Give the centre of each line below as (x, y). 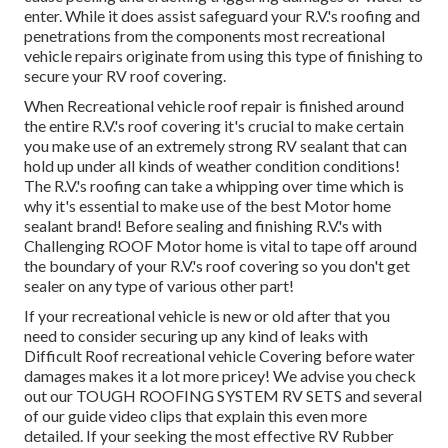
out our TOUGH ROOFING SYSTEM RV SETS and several (223, 396)
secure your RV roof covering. (125, 76)
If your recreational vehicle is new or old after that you (207, 316)
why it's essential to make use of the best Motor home (207, 206)
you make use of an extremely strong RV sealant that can (215, 146)
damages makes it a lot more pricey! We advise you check (220, 376)
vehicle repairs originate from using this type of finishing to (223, 56)
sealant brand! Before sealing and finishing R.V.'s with (203, 226)
